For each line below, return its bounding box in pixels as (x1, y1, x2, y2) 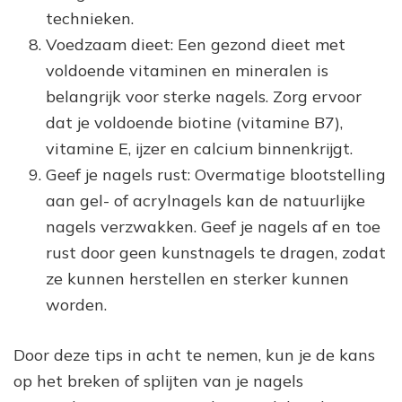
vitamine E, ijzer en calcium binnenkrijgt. (46, 137, 353, 159)
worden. (46, 293, 107, 315)
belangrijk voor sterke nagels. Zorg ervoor (46, 85, 362, 107)
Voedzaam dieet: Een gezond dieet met (46, 33, 345, 55)
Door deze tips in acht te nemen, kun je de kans (13, 344, 375, 365)
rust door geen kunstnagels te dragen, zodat (46, 241, 386, 263)
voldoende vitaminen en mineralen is (46, 59, 328, 81)
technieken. (46, 7, 134, 29)
